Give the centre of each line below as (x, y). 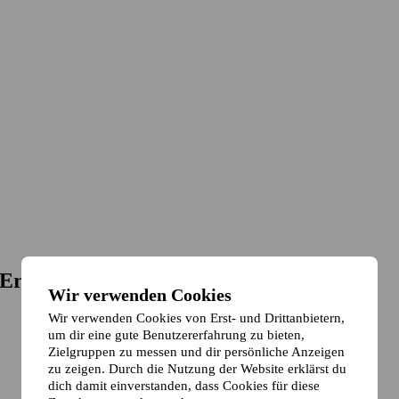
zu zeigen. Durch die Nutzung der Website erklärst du (197, 368)
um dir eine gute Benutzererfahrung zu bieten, (176, 334)
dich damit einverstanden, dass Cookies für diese (184, 385)
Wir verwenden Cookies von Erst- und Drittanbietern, (196, 318)
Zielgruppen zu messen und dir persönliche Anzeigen (196, 351)
